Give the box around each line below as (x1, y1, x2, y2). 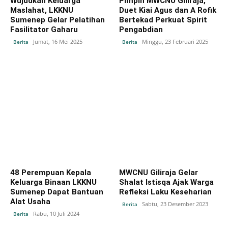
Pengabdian (119, 24, 163, 34)
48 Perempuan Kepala (10, 167, 91, 177)
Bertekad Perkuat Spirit (119, 15, 207, 24)
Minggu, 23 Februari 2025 (142, 37, 208, 45)
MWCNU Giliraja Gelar (119, 167, 198, 177)
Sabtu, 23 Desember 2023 (142, 199, 208, 208)
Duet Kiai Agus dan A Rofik (119, 5, 216, 15)
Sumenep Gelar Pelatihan (10, 15, 105, 24)
